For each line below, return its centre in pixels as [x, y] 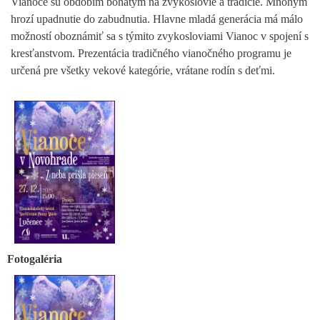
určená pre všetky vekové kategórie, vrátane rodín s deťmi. [143, 70]
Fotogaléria [35, 259]
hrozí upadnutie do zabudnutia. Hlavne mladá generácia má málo [157, 19]
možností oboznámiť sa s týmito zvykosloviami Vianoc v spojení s [160, 36]
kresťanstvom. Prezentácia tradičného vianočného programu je [151, 53]
